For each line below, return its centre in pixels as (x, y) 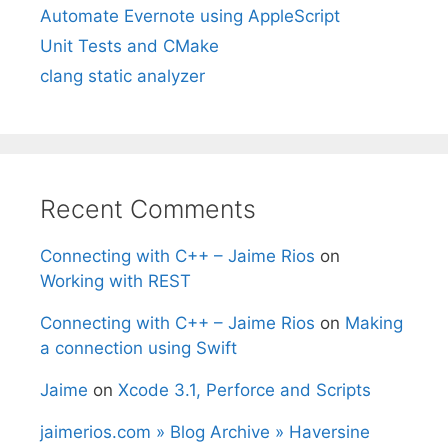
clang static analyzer (122, 75)
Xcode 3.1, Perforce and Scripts (244, 389)
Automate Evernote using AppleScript (190, 15)
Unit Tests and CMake (129, 45)
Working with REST (115, 280)
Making (374, 322)
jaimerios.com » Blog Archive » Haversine (205, 431)
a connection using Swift (138, 347)
